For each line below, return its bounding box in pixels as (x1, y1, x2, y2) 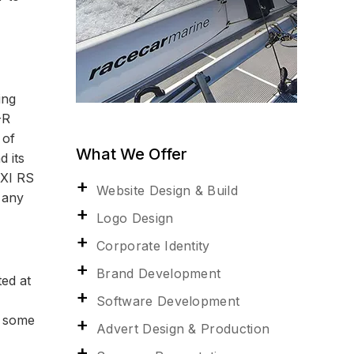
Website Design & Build (96, 182, 239, 198)
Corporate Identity (96, 237, 210, 254)
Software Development (96, 292, 240, 309)
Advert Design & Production (96, 320, 270, 337)
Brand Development (96, 265, 221, 281)
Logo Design (96, 209, 174, 226)
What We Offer (76, 144, 187, 164)
